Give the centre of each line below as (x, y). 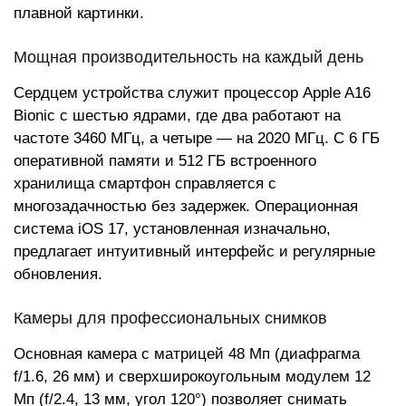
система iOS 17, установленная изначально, (172, 229)
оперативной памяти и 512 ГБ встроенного (165, 161)
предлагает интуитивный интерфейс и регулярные (194, 251)
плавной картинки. (79, 13)
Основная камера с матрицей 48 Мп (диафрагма (187, 354)
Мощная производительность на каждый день (188, 57)
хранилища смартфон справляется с (145, 184)
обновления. (58, 274)
